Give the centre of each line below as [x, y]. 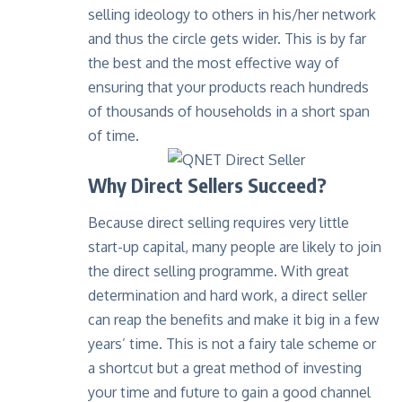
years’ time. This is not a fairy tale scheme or [232, 343]
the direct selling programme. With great [218, 271]
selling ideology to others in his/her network [232, 15]
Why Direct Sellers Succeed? [207, 185]
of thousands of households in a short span [229, 112]
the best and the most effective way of [214, 63]
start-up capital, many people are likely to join [235, 246]
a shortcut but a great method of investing [225, 367]
